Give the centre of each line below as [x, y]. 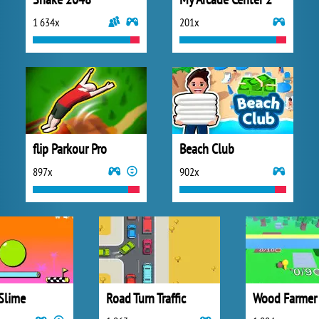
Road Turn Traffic [146, 298]
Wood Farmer [285, 298]
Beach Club [207, 149]
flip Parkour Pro [70, 149]
